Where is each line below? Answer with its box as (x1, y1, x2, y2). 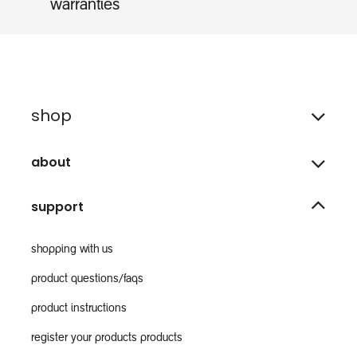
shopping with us (31, 245, 113, 257)
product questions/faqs (31, 274, 143, 286)
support (31, 198, 84, 217)
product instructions (31, 304, 127, 316)
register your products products (31, 333, 182, 345)
